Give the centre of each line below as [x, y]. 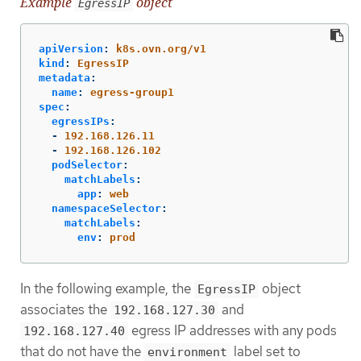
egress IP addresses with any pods [232, 330]
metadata [64, 77]
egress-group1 [132, 92]
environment [187, 352]
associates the [65, 309]
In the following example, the [107, 288]
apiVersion [71, 48]
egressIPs [81, 121]
